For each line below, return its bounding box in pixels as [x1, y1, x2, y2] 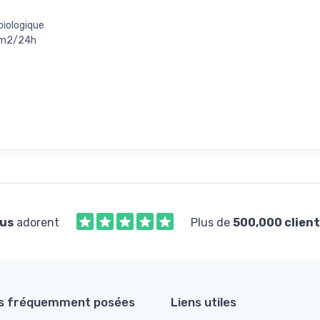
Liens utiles [171, 294, 236, 309]
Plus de [190, 215, 233, 229]
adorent [13, 215, 59, 229]
